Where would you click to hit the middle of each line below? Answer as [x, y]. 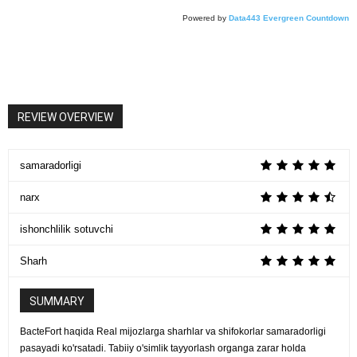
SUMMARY [57, 302]
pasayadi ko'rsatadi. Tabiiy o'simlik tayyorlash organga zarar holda [163, 349]
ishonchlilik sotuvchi [67, 229]
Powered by [204, 18]
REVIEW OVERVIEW [65, 118]
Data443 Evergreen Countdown [289, 18]
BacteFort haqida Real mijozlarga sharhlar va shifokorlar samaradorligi [173, 332]
